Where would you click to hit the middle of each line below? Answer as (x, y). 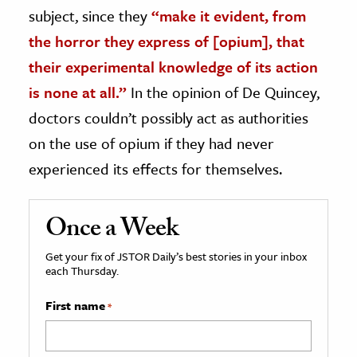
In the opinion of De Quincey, (223, 92)
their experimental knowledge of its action (173, 66)
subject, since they (90, 15)
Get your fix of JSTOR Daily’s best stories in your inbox (176, 256)
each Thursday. (82, 270)
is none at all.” (78, 92)
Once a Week (112, 231)
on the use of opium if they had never (151, 143)
